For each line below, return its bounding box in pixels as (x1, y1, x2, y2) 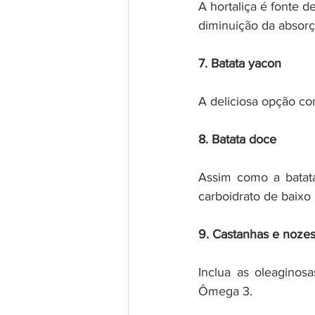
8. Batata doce (198, 131, 276, 146)
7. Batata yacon (198, 56, 281, 70)
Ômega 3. (198, 283, 252, 298)
